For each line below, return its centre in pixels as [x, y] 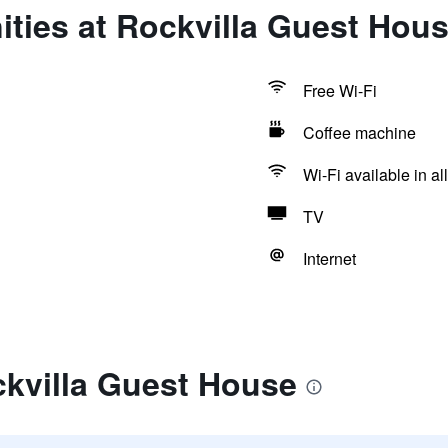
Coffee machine [359, 132]
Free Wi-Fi [339, 90]
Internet [329, 258]
